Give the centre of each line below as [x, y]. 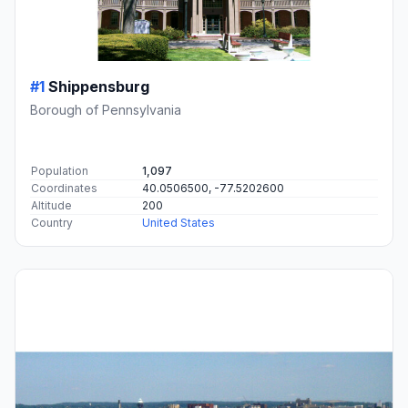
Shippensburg [99, 86]
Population [60, 170]
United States [178, 222]
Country [52, 222]
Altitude [51, 205]
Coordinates [64, 188]
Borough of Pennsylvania [106, 109]
